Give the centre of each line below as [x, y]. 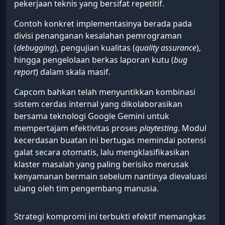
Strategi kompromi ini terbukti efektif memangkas [110, 217]
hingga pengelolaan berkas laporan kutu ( [94, 60]
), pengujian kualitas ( [95, 48]
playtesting [159, 128]
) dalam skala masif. [73, 72]
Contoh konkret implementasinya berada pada [103, 24]
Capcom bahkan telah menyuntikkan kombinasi [105, 92]
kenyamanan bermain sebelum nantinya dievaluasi [110, 177]
